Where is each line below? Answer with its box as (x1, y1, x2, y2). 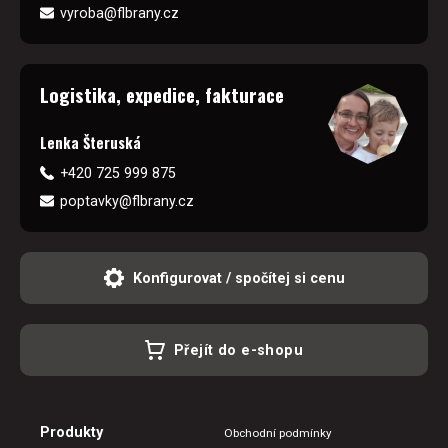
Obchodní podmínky (224, 426, 331, 441)
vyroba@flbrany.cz (60, 4, 179, 21)
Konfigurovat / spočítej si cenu (132, 270, 345, 287)
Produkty (40, 424, 103, 441)
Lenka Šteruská (40, 131, 141, 153)
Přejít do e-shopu (173, 342, 304, 359)
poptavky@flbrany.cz (60, 193, 194, 210)
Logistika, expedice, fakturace (40, 80, 284, 108)
